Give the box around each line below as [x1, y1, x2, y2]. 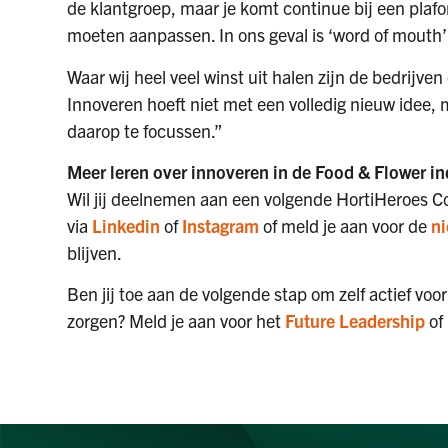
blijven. [67, 240, 123, 264]
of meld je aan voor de [259, 213, 432, 237]
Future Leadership [285, 309, 426, 333]
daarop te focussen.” [67, 118, 224, 142]
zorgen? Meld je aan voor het [67, 309, 286, 333]
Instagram [182, 213, 260, 237]
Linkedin [92, 213, 161, 237]
